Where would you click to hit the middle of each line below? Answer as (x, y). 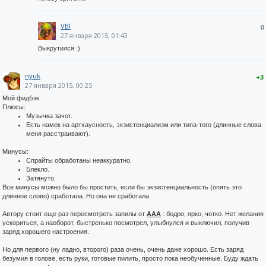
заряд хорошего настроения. (46, 232)
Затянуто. (41, 178)
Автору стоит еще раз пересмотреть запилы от (75, 214)
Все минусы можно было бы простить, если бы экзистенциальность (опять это (122, 187)
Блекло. (38, 169)
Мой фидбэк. (22, 98)
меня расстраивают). (58, 134)
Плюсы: (14, 107)
